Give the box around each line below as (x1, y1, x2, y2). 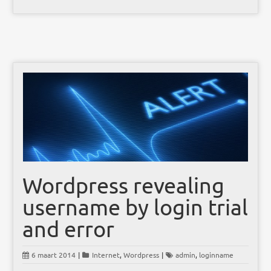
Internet (92, 250, 120, 260)
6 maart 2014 (31, 250, 76, 260)
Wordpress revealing (22, 172, 225, 198)
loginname (199, 250, 234, 260)
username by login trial (22, 194, 249, 220)
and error (22, 215, 115, 242)
